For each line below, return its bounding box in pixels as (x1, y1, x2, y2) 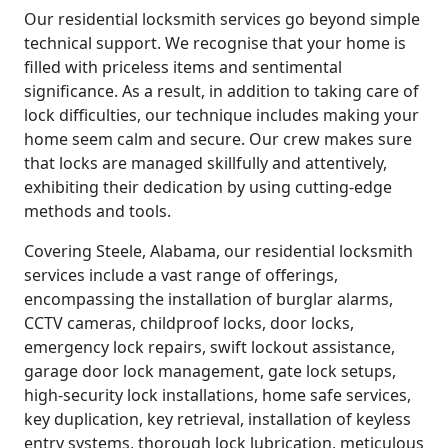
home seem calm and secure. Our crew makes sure (24, 128, 412, 151)
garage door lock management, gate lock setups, (24, 360, 396, 383)
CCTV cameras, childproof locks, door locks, (24, 312, 354, 335)
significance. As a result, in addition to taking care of (24, 80, 419, 103)
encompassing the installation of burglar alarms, (24, 288, 393, 311)
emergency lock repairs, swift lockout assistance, (24, 336, 395, 359)
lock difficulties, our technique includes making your (24, 104, 419, 127)
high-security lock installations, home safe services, (24, 384, 411, 407)
